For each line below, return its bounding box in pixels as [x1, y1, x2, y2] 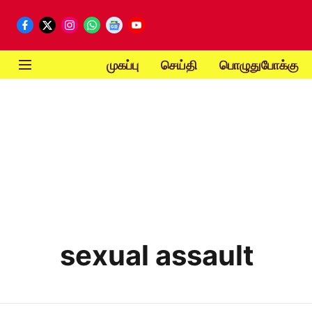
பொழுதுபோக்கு [219, 57, 299, 72]
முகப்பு [106, 57, 139, 72]
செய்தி [160, 57, 197, 72]
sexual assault [60, 238, 254, 272]
